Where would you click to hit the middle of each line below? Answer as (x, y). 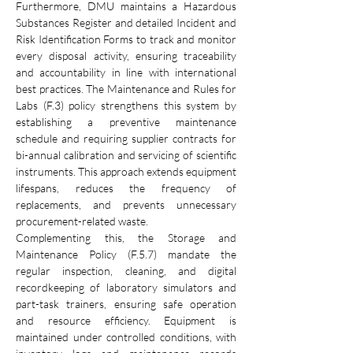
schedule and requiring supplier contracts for (126, 138)
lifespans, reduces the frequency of (126, 188)
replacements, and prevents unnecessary (126, 204)
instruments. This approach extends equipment (126, 171)
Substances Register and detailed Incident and (126, 22)
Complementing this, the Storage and (126, 237)
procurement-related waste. (82, 221)
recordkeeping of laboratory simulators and (126, 287)
